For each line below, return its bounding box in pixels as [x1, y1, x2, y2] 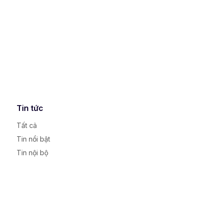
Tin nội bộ [17, 148, 48, 157]
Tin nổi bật [17, 135, 50, 143]
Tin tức [17, 103, 43, 113]
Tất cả [17, 121, 37, 129]
